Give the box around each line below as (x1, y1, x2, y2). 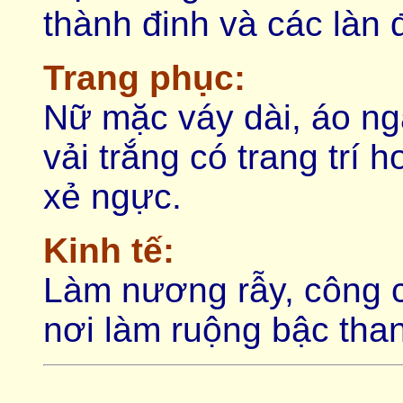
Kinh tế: (43, 231, 175, 270)
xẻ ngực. (43, 177, 182, 216)
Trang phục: (43, 58, 246, 97)
